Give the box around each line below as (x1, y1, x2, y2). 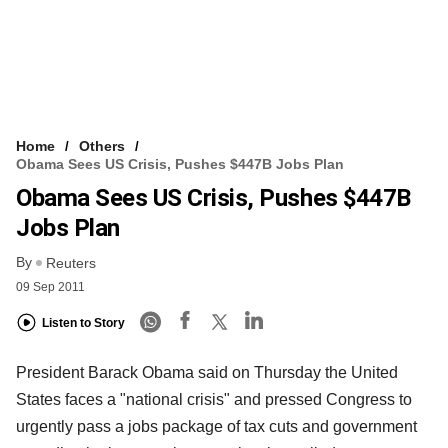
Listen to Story (42, 316, 125, 331)
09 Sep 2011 (16, 279, 85, 294)
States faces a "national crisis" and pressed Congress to (16, 390, 412, 408)
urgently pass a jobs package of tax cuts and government (16, 417, 417, 435)
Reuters (46, 254, 96, 271)
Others (79, 137, 125, 154)
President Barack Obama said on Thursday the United (16, 363, 398, 381)
